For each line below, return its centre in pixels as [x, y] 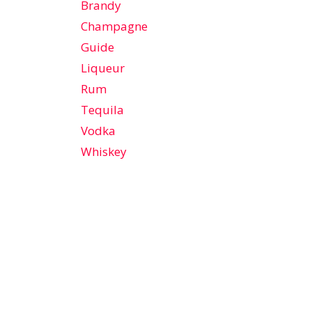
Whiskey [104, 151]
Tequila [102, 110]
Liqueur [103, 68]
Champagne [114, 26]
